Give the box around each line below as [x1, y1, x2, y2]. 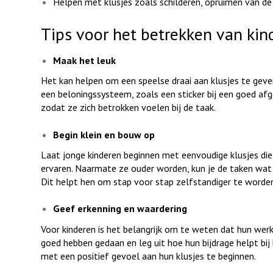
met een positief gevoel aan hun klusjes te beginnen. [41, 249, 256, 262]
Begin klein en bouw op [53, 128, 160, 141]
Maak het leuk [53, 54, 121, 67]
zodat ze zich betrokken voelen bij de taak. [41, 101, 216, 114]
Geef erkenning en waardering [53, 202, 192, 215]
